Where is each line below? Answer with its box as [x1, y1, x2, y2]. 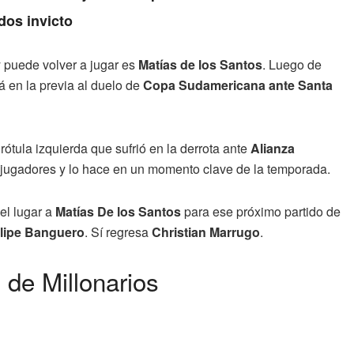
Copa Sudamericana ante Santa [143, 76, 333, 95]
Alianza [250, 139, 295, 158]
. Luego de [262, 55, 322, 74]
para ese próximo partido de [181, 202, 341, 221]
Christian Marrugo [152, 223, 260, 242]
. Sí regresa [85, 223, 152, 242]
